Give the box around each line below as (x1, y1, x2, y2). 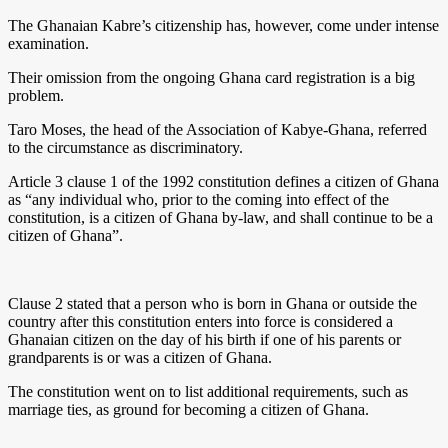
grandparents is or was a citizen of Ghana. (8, 348, 272, 366)
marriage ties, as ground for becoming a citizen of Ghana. (8, 400, 369, 418)
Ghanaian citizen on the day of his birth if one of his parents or (8, 330, 401, 348)
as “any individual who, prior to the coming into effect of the (8, 190, 389, 208)
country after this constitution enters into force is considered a (8, 312, 393, 330)
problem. (8, 86, 64, 104)
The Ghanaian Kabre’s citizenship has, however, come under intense (8, 16, 439, 34)
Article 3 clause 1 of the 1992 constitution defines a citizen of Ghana (8, 172, 439, 190)
